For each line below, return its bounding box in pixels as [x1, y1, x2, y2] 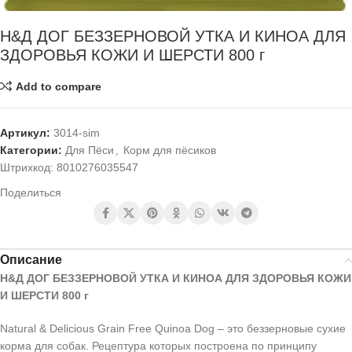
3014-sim [53, 126, 100, 139]
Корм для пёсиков [123, 144, 216, 156]
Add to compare [15, 79, 101, 93]
